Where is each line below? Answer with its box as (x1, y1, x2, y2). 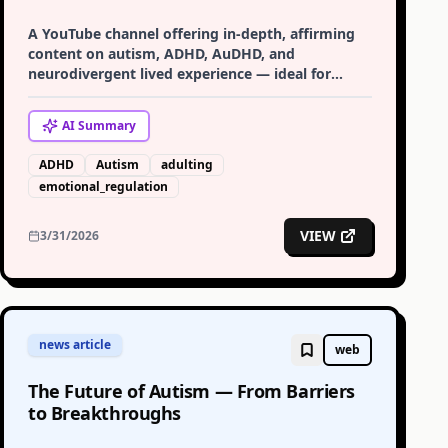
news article (39, 336, 111, 353)
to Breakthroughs (28, 401, 181, 425)
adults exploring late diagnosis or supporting (28, 84, 341, 103)
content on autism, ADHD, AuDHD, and (28, 44, 295, 63)
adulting (161, 156, 213, 173)
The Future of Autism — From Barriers (28, 379, 355, 403)
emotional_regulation (39, 178, 168, 195)
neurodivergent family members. (28, 104, 257, 123)
